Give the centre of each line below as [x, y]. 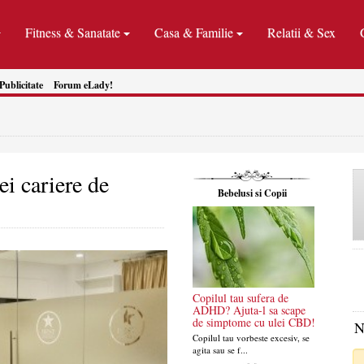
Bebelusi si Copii [252, 193]
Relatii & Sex [301, 32]
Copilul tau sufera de [240, 298]
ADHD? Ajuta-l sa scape [249, 310]
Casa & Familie [194, 32]
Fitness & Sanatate [73, 32]
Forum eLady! [83, 85]
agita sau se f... [220, 350]
